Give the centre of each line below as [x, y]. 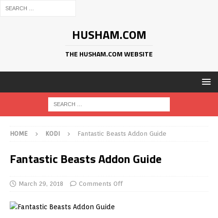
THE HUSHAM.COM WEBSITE [109, 54]
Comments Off [101, 184]
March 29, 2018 [41, 184]
